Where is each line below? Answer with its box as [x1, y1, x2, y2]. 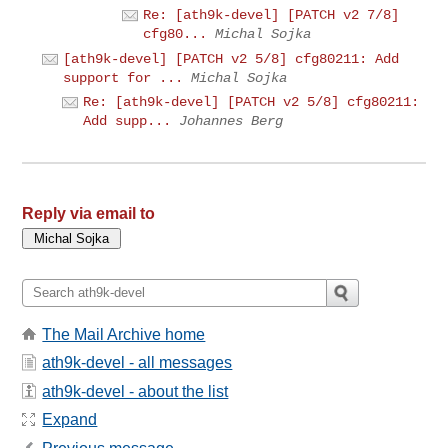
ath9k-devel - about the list [42, 382, 229, 400]
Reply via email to [22, 204, 156, 222]
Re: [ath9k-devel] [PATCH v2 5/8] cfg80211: [83, 94, 420, 111]
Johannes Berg [179, 113, 284, 130]
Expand [42, 411, 98, 429]
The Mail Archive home [42, 326, 206, 344]
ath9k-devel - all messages [42, 354, 233, 372]
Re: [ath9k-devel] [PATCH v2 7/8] [143, 6, 400, 23]
